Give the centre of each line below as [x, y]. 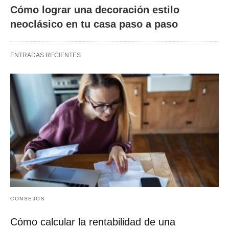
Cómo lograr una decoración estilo [95, 10]
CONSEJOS [28, 198]
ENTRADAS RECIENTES [45, 55]
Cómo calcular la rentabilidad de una [93, 222]
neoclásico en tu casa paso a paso [94, 24]
